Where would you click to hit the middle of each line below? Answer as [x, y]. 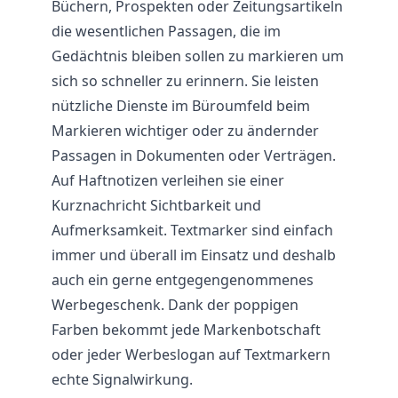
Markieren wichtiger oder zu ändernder [185, 131]
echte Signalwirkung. [122, 379]
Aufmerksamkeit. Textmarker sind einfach [192, 230]
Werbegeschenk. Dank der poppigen [175, 305]
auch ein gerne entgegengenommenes [183, 280]
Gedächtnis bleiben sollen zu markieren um [198, 56]
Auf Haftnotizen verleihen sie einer [168, 180]
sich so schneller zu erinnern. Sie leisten [185, 81]
